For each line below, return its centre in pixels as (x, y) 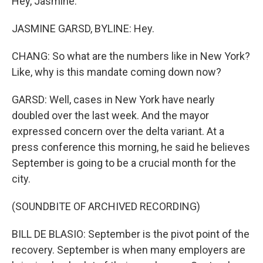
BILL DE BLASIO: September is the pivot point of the (131, 234)
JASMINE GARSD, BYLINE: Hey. (83, 28)
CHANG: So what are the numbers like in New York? (131, 56)
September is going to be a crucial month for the (124, 163)
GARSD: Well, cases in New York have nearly (113, 100)
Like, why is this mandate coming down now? (117, 72)
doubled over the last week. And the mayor (110, 115)
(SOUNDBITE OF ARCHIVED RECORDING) (106, 206)
